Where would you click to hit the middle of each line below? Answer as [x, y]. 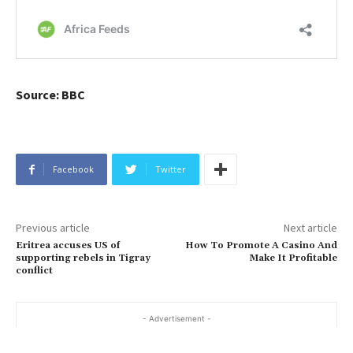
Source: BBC [50, 95]
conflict [34, 271]
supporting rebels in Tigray [83, 258]
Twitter [171, 169]
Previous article [53, 228]
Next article [310, 228]
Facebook [73, 169]
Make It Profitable [293, 258]
